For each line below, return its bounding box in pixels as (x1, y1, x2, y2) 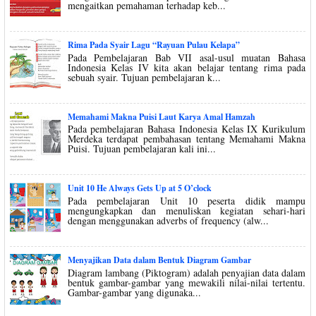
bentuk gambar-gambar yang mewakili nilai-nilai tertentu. (67, 275, 305, 289)
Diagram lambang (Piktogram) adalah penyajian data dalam (67, 265, 305, 279)
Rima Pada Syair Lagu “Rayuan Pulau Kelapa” (67, 38, 240, 51)
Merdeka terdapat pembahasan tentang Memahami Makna (67, 132, 305, 146)
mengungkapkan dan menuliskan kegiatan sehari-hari (67, 203, 305, 217)
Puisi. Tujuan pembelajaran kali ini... (67, 142, 216, 156)
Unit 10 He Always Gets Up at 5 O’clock (67, 182, 212, 195)
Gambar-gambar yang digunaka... (67, 285, 201, 299)
